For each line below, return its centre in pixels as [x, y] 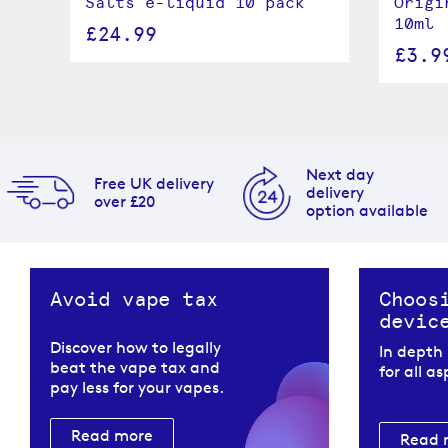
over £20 [124, 202]
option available [367, 211]
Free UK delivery [153, 184]
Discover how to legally [135, 348]
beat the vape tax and [135, 368]
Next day [340, 175]
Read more [112, 436]
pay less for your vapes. [137, 388]
